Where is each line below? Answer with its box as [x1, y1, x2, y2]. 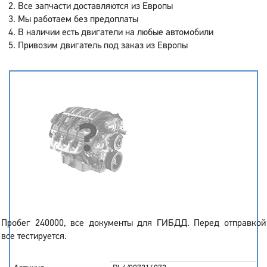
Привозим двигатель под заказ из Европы [18, 41, 188, 51]
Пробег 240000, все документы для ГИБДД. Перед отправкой [1, 219, 266, 228]
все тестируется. [1, 232, 67, 241]
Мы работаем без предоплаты [18, 15, 138, 24]
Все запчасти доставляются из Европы [18, 2, 173, 11]
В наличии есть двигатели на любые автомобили [18, 28, 213, 38]
